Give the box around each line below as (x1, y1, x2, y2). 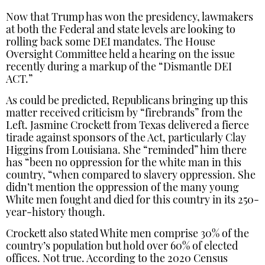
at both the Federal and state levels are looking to (6, 25, 235, 36)
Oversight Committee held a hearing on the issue (6, 50, 235, 61)
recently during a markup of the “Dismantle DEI (6, 62, 232, 73)
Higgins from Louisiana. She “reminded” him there (6, 146, 247, 157)
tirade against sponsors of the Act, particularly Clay (6, 133, 246, 144)
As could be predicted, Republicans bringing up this (6, 96, 248, 107)
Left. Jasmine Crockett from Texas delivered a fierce (6, 121, 249, 132)
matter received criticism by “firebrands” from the (6, 108, 243, 119)
